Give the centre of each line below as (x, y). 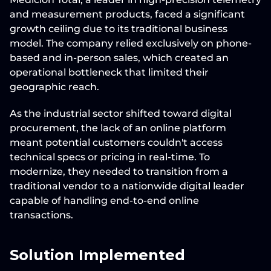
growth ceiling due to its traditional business (119, 29)
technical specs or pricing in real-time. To (110, 157)
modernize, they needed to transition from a (119, 171)
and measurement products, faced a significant (127, 14)
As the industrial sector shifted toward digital (121, 113)
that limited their (165, 72)
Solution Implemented (97, 255)
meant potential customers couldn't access (116, 142)
